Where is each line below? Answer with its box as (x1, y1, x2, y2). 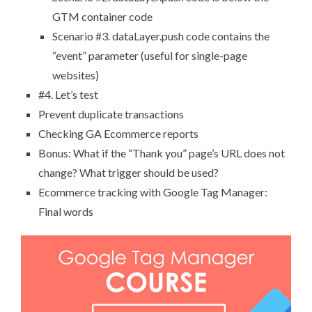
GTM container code (52, 10, 153, 23)
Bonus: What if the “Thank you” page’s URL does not (38, 146, 285, 159)
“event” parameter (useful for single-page (52, 49, 247, 62)
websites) (52, 68, 99, 81)
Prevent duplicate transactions (38, 107, 184, 120)
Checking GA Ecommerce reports (38, 127, 198, 140)
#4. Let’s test (38, 88, 98, 101)
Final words (38, 205, 93, 218)
